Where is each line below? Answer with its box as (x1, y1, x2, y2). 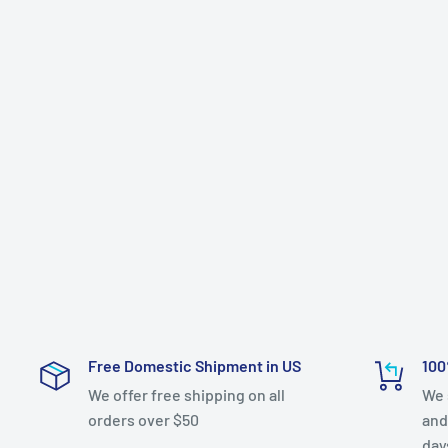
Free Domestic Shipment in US (88, 356, 301, 375)
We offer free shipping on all (88, 385, 285, 404)
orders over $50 (88, 410, 199, 429)
